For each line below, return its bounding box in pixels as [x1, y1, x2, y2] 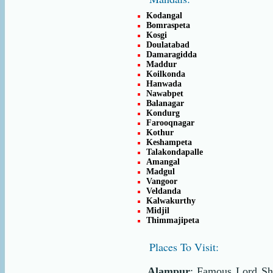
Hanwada [146, 79, 182, 88]
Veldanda [146, 186, 181, 196]
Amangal [146, 157, 180, 166]
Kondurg [146, 108, 180, 118]
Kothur [146, 128, 174, 137]
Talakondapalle [146, 147, 203, 157]
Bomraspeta [146, 21, 190, 30]
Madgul [146, 167, 175, 176]
